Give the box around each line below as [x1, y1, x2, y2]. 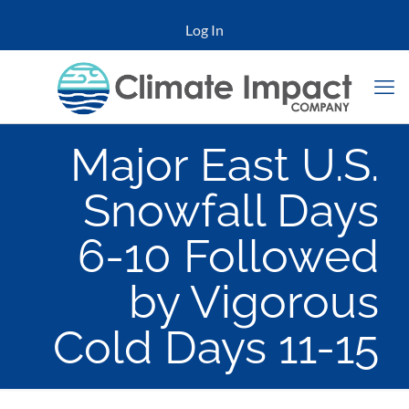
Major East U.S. [70, 138, 379, 192]
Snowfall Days [83, 184, 379, 237]
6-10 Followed [78, 229, 379, 283]
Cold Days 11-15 [53, 320, 379, 374]
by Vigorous [129, 275, 379, 329]
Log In [185, 21, 224, 38]
